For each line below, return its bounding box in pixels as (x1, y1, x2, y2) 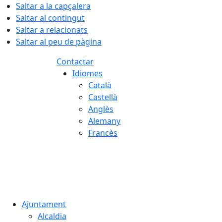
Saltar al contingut (16, 12, 85, 23)
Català (88, 80, 111, 91)
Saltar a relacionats (16, 24, 88, 35)
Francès (88, 127, 117, 138)
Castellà (88, 92, 117, 103)
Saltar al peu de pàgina (16, 36, 102, 47)
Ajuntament (22, 199, 66, 210)
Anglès (88, 104, 113, 114)
